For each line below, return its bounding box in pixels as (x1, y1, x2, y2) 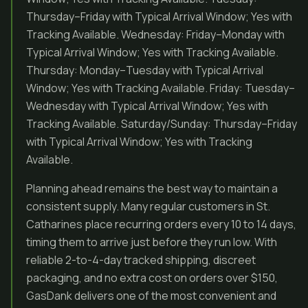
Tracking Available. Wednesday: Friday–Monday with (26, 27, 285, 42)
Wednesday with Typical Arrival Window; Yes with (26, 98, 268, 113)
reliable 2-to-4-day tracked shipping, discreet (26, 252, 256, 267)
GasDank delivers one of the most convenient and (26, 288, 276, 303)
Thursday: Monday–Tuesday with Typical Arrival (26, 63, 263, 78)
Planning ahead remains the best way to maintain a (26, 181, 278, 196)
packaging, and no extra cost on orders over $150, (26, 270, 278, 285)
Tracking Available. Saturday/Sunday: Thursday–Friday (26, 116, 297, 131)
